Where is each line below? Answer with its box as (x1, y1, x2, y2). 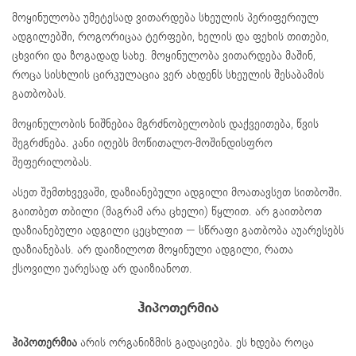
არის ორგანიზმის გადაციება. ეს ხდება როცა (77, 335, 314, 350)
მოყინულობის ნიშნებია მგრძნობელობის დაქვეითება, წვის (12, 116, 319, 131)
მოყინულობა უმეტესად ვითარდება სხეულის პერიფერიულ (12, 10, 319, 25)
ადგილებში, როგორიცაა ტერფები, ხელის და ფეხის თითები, (12, 29, 329, 44)
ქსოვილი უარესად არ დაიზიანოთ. (12, 261, 192, 276)
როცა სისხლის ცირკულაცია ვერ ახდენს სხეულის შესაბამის (12, 67, 324, 82)
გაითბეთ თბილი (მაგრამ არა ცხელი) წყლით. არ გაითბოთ (12, 203, 322, 219)
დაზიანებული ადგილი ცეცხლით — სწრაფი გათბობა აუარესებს (12, 222, 344, 238)
